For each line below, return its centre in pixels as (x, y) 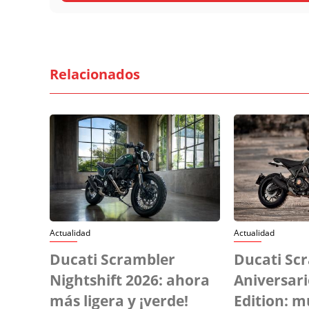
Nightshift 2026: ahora (130, 280)
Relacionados (95, 74)
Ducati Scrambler (112, 259)
